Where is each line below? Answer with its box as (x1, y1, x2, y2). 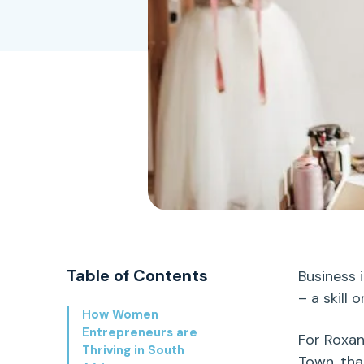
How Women (82, 306, 158, 323)
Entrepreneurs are (82, 324, 197, 341)
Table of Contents (67, 265, 208, 287)
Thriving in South (82, 342, 184, 359)
